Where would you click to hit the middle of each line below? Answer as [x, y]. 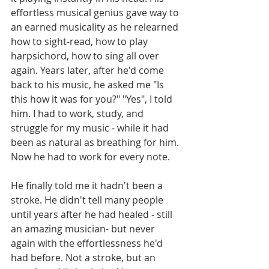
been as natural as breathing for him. [96, 143]
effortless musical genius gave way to [96, 13]
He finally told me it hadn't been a [88, 186]
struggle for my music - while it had [91, 128]
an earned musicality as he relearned [96, 27]
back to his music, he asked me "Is [89, 85]
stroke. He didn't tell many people [88, 200]
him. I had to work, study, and [78, 114]
